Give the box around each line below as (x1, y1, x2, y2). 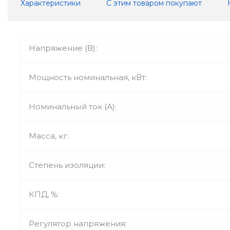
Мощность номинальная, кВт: (29, 72, 147, 82)
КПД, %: (29, 189, 59, 199)
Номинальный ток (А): (29, 101, 117, 111)
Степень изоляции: (29, 160, 105, 170)
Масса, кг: (29, 130, 69, 141)
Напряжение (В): (29, 43, 97, 53)
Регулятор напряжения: (29, 218, 127, 228)
